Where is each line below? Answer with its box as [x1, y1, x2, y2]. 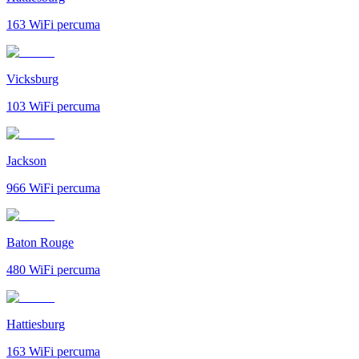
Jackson [6, 153, 46, 167]
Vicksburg [6, 71, 58, 86]
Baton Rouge [6, 235, 74, 249]
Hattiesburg [6, 317, 65, 331]
